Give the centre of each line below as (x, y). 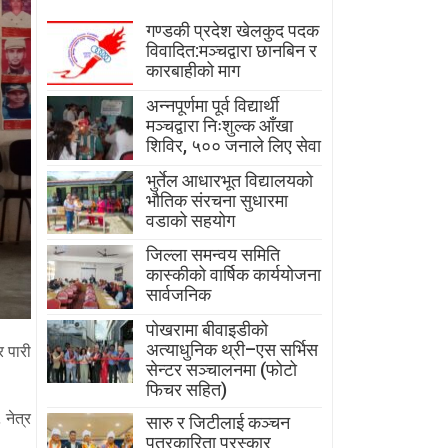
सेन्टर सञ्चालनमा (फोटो (222, 369)
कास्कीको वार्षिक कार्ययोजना (234, 275)
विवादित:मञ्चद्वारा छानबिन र (232, 51)
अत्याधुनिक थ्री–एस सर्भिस (232, 349)
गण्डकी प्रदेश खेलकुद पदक (233, 31)
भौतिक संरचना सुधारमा (217, 200)
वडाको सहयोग (191, 220)
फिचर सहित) (187, 389)
